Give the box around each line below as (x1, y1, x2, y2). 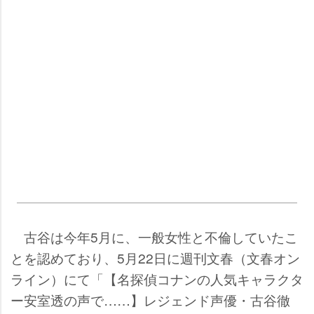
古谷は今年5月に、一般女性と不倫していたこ (11, 227, 298, 247)
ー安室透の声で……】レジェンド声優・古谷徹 (11, 290, 290, 310)
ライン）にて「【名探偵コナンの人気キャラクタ (11, 269, 303, 289)
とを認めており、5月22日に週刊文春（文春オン (11, 248, 300, 268)
